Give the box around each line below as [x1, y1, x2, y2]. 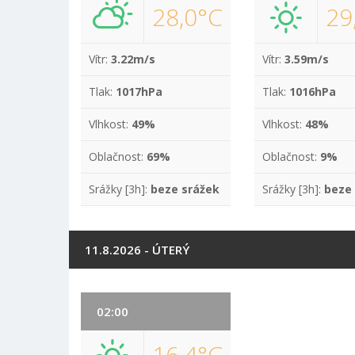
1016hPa [289, 84, 337, 99]
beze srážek [151, 181, 219, 197]
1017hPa [116, 84, 162, 99]
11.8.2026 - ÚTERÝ [85, 242, 189, 258]
